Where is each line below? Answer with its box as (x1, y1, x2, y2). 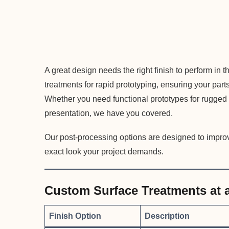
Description (145, 212, 190, 221)
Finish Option (49, 212, 101, 221)
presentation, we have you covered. (44, 109, 173, 118)
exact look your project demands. (44, 147, 164, 156)
